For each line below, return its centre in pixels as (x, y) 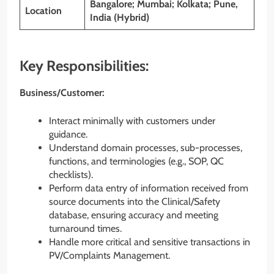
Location (43, 10)
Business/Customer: (62, 93)
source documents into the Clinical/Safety (135, 202)
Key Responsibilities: (84, 65)
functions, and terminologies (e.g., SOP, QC (136, 161)
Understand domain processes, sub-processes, (146, 148)
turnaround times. (85, 229)
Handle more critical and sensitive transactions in (150, 242)
